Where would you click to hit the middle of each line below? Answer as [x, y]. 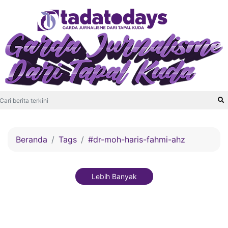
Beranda [32, 139]
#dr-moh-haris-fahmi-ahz [137, 139]
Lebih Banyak [114, 176]
